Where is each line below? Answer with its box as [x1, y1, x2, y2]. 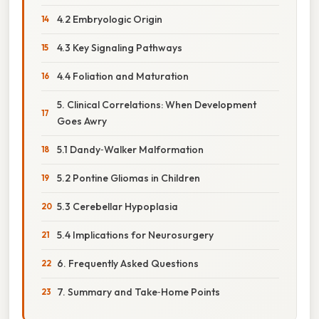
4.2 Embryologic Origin [57, 12, 162, 26]
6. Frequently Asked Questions [57, 256, 199, 270]
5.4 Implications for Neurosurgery [57, 228, 214, 241]
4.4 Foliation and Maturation [57, 69, 189, 83]
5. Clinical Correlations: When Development [57, 98, 256, 111]
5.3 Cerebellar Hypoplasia [57, 199, 178, 213]
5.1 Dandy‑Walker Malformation [57, 142, 204, 156]
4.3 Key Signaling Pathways [57, 41, 182, 54]
